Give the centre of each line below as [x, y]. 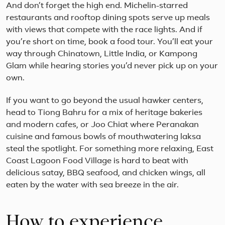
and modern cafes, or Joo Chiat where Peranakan [102, 125]
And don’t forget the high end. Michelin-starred [97, 6]
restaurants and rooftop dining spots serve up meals [108, 18]
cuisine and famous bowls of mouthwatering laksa [103, 137]
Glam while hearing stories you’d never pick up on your [112, 67]
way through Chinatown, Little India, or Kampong [102, 54]
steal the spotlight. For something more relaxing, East [110, 149]
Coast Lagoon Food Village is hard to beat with [97, 161]
